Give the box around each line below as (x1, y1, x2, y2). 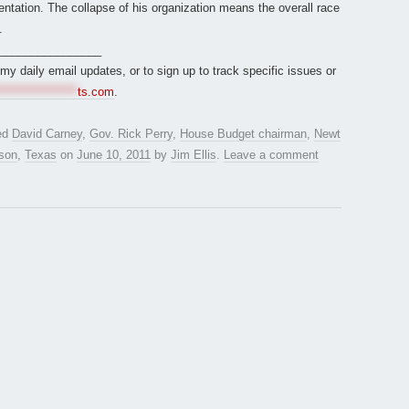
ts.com (78, 85, 114, 100)
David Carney (12, 127, 82, 142)
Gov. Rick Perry (89, 127, 173, 142)
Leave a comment (224, 148, 319, 163)
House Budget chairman (180, 127, 307, 142)
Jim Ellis (171, 148, 216, 163)
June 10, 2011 (77, 148, 151, 163)
